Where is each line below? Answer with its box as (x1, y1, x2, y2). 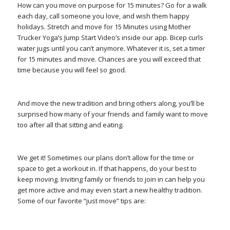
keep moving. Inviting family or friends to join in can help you (17, 174, 205, 184)
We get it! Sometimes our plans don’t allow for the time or (17, 152, 194, 162)
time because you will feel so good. (17, 65, 128, 75)
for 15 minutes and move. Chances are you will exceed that (17, 54, 201, 64)
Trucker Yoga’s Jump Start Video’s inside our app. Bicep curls (17, 33, 203, 43)
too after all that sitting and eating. (17, 120, 125, 129)
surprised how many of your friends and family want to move (17, 109, 208, 119)
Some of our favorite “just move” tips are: (17, 196, 146, 205)
